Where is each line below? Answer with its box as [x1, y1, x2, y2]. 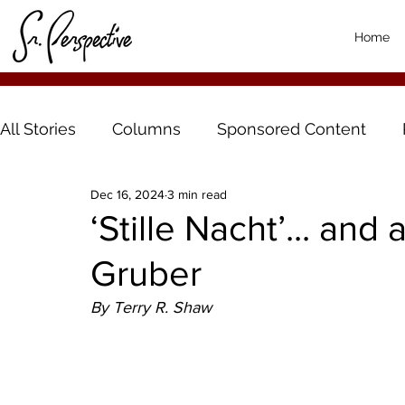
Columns [112, 118, 181, 138]
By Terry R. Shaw [90, 298, 212, 317]
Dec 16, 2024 [90, 186, 165, 202]
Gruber [90, 253, 202, 294]
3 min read [167, 186, 227, 202]
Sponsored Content [217, 118, 366, 138]
